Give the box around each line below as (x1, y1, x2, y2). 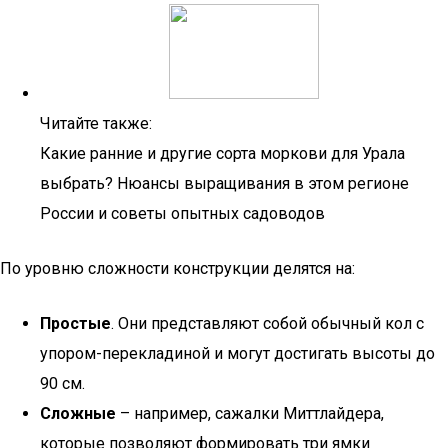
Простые (40, 314, 111, 333)
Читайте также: (40, 114, 152, 133)
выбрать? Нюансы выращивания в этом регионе (40, 174, 409, 193)
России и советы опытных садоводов (40, 204, 325, 223)
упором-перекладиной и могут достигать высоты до (40, 344, 435, 363)
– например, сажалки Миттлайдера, (116, 404, 384, 423)
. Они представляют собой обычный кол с (111, 314, 424, 333)
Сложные (40, 404, 116, 423)
